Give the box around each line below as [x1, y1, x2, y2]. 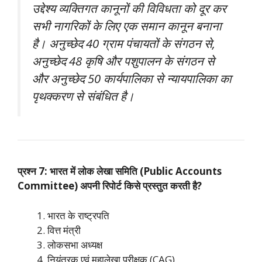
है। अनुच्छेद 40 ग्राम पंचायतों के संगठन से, [32, 35, 215, 52]
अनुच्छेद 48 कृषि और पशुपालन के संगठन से [32, 53, 215, 70]
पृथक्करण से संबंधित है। [32, 88, 135, 105]
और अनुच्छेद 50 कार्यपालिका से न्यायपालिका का [32, 70, 232, 87]
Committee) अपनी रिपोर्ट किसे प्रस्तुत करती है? [18, 179, 202, 193]
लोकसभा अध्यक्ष [47, 237, 102, 251]
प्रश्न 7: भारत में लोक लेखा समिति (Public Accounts [18, 164, 222, 178]
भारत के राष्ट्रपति [47, 208, 109, 222]
